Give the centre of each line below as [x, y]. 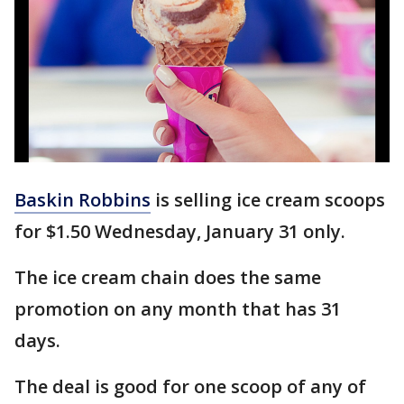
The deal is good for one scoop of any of [190, 387]
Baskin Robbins [83, 200]
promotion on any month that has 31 [178, 309]
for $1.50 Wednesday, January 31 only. [180, 232]
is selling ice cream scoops [268, 200]
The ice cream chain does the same [168, 278]
